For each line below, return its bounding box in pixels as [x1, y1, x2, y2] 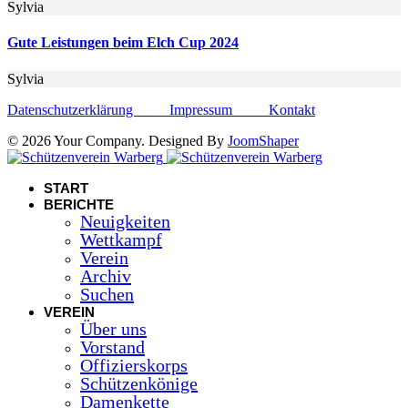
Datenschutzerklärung [7, 101, 169, 117]
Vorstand [80, 336, 145, 357]
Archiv [80, 265, 131, 286]
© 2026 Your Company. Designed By [7, 132, 228, 148]
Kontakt [269, 101, 315, 117]
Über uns [80, 318, 147, 339]
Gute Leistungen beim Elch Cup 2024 [7, 35, 239, 51]
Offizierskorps [80, 354, 188, 375]
